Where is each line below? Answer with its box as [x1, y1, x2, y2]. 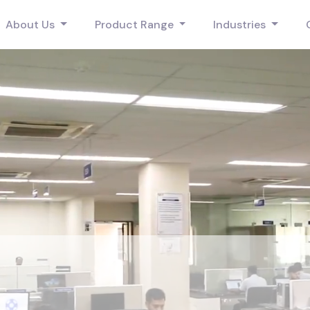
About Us [5, 17, 57, 33]
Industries [213, 17, 269, 33]
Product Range [94, 17, 176, 33]
